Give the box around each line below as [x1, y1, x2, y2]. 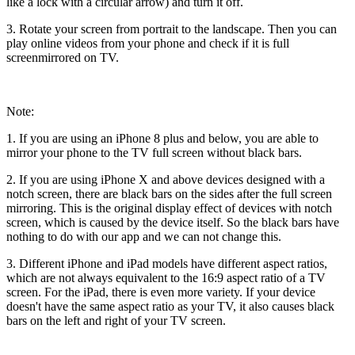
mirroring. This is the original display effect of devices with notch [6, 201, 332, 216]
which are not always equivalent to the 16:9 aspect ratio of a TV [6, 271, 326, 285]
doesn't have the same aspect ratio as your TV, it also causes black [6, 300, 334, 314]
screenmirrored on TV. [6, 51, 119, 65]
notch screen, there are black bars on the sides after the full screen [6, 187, 332, 201]
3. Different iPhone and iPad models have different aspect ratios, [6, 257, 327, 271]
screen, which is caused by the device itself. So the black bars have [6, 216, 339, 230]
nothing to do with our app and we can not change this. [6, 230, 281, 244]
